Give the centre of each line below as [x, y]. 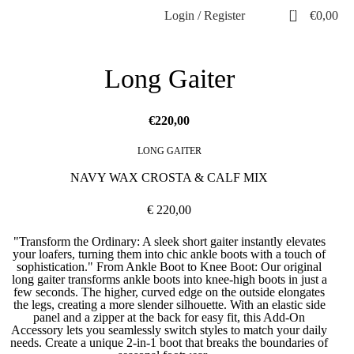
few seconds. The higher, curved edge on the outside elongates [169, 292]
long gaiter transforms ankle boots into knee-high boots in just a [169, 279]
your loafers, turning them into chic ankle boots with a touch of [169, 254]
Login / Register [205, 15]
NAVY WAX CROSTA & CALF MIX [169, 177]
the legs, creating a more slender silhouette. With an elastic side [169, 305]
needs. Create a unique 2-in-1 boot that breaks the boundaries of [169, 343]
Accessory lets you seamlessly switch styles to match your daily [169, 330]
